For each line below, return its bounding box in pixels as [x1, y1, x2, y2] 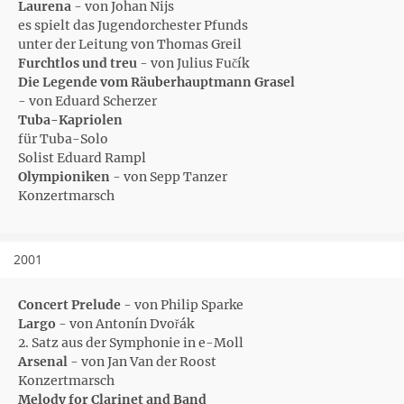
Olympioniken [18, 169, 110, 185]
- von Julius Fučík [137, 55, 249, 71]
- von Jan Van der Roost [68, 353, 216, 370]
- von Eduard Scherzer [18, 93, 157, 109]
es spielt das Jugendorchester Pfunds [18, 17, 248, 33]
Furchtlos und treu [18, 55, 137, 71]
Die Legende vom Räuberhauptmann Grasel [18, 74, 295, 90]
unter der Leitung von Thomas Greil [18, 36, 242, 52]
